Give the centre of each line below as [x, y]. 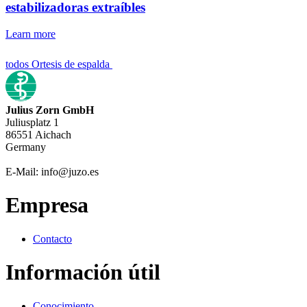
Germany [26, 147]
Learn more [30, 34]
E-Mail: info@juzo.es [52, 172]
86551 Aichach [38, 135]
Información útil [83, 272]
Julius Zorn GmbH [50, 110]
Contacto [52, 238]
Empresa [47, 205]
